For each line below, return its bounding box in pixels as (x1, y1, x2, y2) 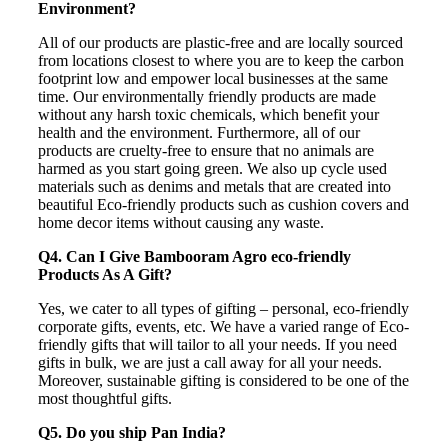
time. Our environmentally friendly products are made (38, 87, 376, 105)
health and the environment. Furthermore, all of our (38, 123, 360, 141)
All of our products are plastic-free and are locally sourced (38, 33, 403, 51)
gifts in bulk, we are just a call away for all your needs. (38, 353, 382, 371)
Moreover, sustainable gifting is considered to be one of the (38, 371, 409, 389)
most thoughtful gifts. (38, 389, 172, 407)
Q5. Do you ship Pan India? (38, 423, 226, 441)
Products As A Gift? (38, 265, 172, 283)
